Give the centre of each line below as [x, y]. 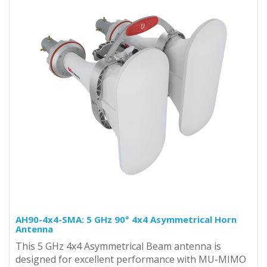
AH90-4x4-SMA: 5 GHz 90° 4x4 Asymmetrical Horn [126, 219]
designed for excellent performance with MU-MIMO [131, 259]
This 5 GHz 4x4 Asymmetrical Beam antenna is [118, 246]
